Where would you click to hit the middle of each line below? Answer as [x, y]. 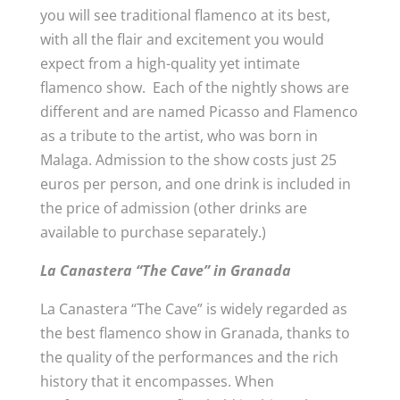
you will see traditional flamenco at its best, [185, 15]
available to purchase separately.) [153, 232]
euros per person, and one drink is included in [195, 184]
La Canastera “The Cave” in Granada [165, 271]
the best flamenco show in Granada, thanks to [195, 333]
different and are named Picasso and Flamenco [199, 112]
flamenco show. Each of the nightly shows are [194, 87]
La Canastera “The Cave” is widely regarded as [193, 309]
